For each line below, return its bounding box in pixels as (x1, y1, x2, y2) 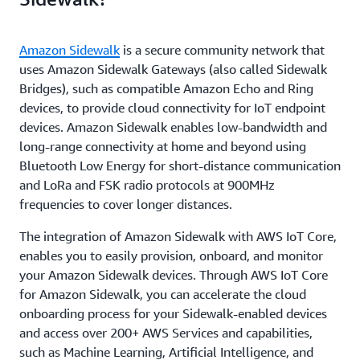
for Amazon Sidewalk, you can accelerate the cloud (19, 286, 306, 302)
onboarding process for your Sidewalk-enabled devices (19, 305, 327, 321)
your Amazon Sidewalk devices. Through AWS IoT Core (19, 267, 328, 283)
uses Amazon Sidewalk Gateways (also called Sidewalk (19, 61, 327, 77)
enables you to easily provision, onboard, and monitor (19, 247, 323, 264)
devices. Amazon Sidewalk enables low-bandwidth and (19, 119, 327, 135)
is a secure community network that (120, 42, 325, 58)
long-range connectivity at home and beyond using (19, 138, 306, 154)
